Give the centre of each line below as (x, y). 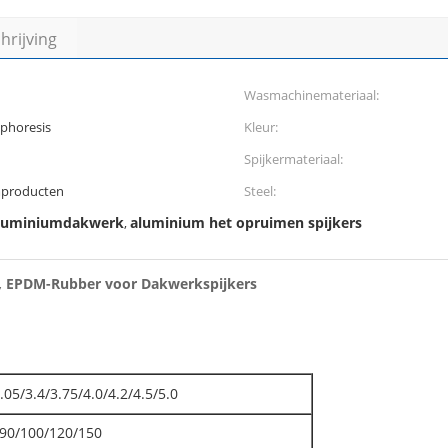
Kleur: (261, 127)
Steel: (260, 191)
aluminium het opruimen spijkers (246, 222)
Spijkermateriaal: (293, 159)
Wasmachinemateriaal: (311, 95)
